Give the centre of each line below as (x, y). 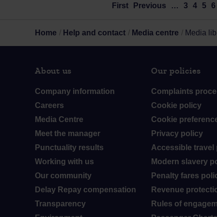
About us (54, 71)
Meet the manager (68, 133)
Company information (75, 91)
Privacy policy (177, 133)
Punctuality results (69, 147)
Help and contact (94, 33)
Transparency (60, 204)
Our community (63, 176)
